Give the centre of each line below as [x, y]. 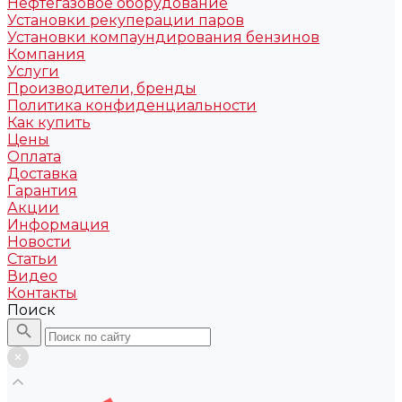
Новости [39, 242]
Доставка [42, 174]
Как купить [49, 122]
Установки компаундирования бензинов [163, 37]
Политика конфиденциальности [132, 105]
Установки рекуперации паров [126, 20]
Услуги [33, 71]
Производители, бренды [102, 88]
